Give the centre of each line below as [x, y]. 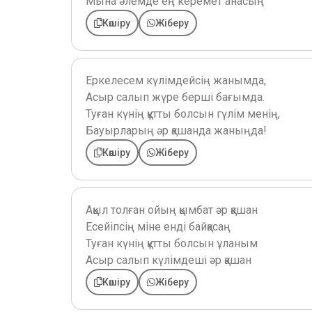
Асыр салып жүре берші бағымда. [175, 97]
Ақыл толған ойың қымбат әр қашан [172, 210]
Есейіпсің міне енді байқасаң [158, 226]
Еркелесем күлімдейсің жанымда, [176, 80]
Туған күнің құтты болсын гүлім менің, [183, 114]
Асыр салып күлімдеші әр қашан [169, 260]
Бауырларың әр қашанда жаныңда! [176, 130]
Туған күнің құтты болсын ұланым [172, 243]
